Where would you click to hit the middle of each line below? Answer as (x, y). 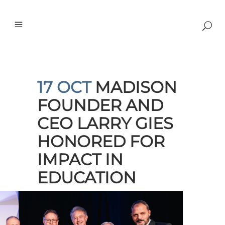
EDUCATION (87, 178)
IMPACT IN (80, 159)
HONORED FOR (101, 141)
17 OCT (64, 87)
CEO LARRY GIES (105, 123)
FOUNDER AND (100, 105)
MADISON (134, 87)
